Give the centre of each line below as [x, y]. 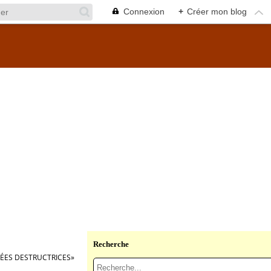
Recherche [111, 244]
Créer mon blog [217, 11]
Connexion [144, 11]
